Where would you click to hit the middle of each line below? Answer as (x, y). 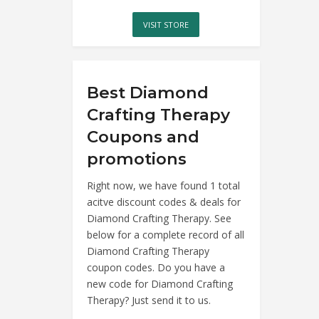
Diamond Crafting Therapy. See (159, 218)
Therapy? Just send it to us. (149, 300)
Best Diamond (148, 92)
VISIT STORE (166, 24)
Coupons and (143, 136)
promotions (137, 158)
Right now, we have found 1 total (163, 185)
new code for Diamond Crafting (160, 283)
